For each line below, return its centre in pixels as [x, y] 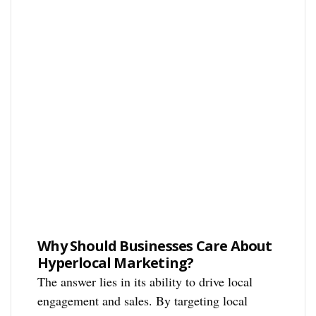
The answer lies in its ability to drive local [145, 281]
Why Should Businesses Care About [155, 245]
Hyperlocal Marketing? [116, 262]
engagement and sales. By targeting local [143, 300]
